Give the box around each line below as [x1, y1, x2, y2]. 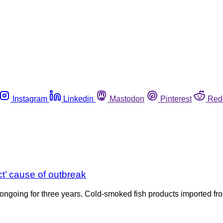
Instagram [12, 94, 47, 103]
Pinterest [160, 94, 192, 103]
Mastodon [110, 94, 144, 103]
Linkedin [63, 94, 94, 103]
